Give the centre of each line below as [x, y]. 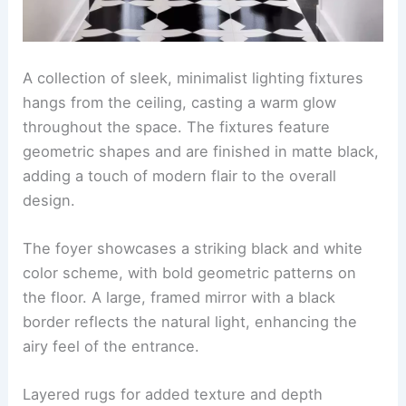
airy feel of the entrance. [111, 346]
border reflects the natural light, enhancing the [190, 321]
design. [49, 200]
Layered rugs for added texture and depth [173, 395]
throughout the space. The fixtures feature [177, 126]
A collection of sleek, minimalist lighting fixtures [193, 77]
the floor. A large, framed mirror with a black [179, 297]
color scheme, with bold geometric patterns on [190, 272]
